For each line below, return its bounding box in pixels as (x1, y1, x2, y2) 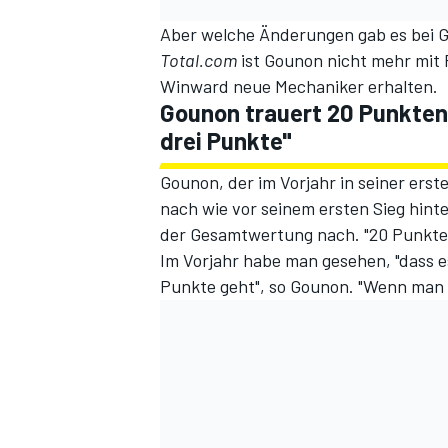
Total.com (160, 49, 237, 72)
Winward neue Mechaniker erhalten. (160, 75, 438, 98)
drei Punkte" (160, 126, 292, 156)
